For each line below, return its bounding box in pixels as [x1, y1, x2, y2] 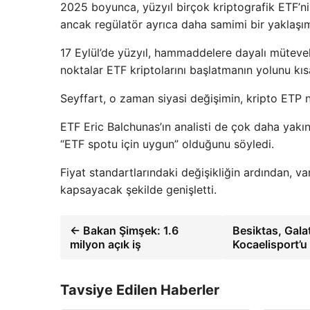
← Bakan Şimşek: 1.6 [70, 223, 179, 237]
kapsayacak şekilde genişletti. [60, 182, 217, 197]
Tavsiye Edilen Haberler [60, 281, 219, 298]
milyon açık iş [70, 237, 141, 251]
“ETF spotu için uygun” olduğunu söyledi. [60, 136, 274, 151]
